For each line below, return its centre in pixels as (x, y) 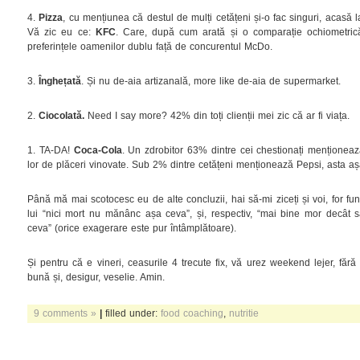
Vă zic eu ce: (61, 32)
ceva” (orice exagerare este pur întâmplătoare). (132, 228)
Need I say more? (127, 115)
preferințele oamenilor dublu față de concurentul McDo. (150, 46)
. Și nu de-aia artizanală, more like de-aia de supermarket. (211, 81)
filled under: (131, 313)
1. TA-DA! (51, 150)
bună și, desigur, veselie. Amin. (96, 277)
